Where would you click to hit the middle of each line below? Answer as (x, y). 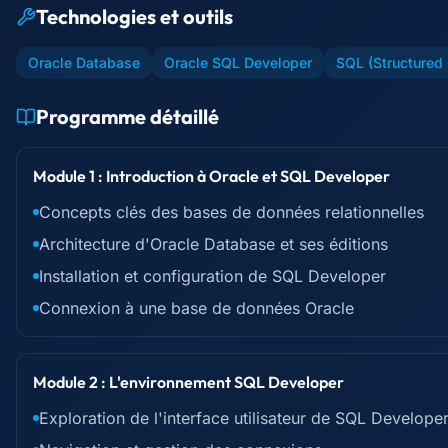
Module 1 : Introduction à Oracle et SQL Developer (211, 176)
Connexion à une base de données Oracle (196, 308)
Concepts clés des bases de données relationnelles (231, 212)
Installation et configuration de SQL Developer (212, 276)
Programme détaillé (127, 116)
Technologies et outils (134, 16)
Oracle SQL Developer (238, 62)
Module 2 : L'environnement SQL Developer (188, 382)
